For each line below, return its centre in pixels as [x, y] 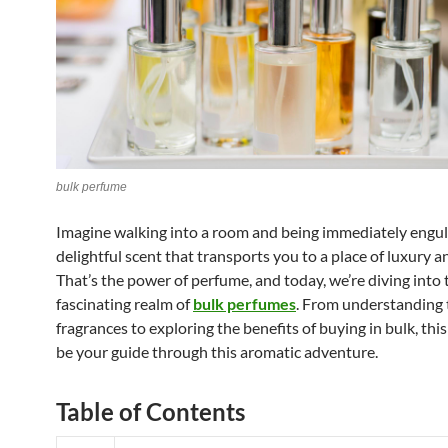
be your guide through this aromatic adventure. [217, 352]
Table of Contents [150, 412]
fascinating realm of [124, 304]
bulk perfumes [244, 304]
